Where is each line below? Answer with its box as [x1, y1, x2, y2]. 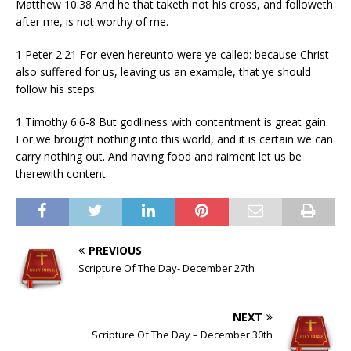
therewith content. [16, 165, 108, 181]
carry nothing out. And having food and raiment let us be [16, 148, 302, 164]
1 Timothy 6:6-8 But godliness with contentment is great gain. [16, 114, 328, 129]
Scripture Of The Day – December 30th [92, 327, 273, 342]
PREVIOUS [89, 242, 142, 258]
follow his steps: [16, 81, 97, 96]
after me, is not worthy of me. [16, 13, 168, 29]
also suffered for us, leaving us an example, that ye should [16, 63, 311, 79]
